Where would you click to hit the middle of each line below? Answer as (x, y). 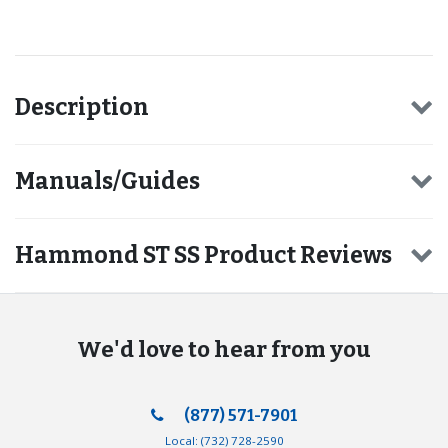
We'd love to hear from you (224, 349)
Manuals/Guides (107, 180)
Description (82, 106)
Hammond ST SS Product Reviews (203, 254)
